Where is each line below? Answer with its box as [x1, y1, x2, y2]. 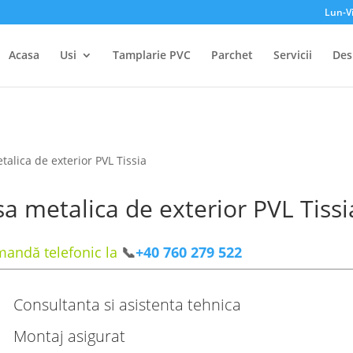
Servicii [273, 47, 312, 62]
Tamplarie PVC [112, 47, 191, 62]
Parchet [210, 47, 253, 62]
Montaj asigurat [13, 325, 126, 347]
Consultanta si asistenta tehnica [13, 293, 242, 315]
